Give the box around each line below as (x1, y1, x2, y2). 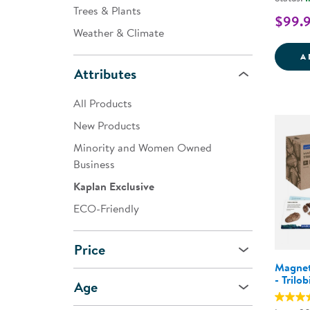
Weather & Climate (73, 25, 164, 40)
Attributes (74, 64, 136, 83)
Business (73, 156, 115, 172)
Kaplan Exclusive (73, 179, 154, 194)
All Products (73, 95, 132, 111)
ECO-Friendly (73, 201, 139, 216)
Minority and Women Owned (73, 140, 212, 155)
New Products (73, 118, 140, 133)
